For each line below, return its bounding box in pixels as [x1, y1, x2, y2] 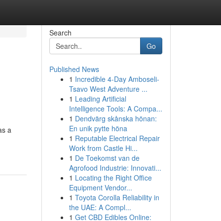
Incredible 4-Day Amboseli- [74, 74, 159, 84]
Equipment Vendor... [69, 183, 132, 192]
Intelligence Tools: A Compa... [69, 104, 162, 113]
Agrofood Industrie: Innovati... [69, 163, 161, 173]
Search [49, 28, 72, 37]
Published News [49, 64, 99, 74]
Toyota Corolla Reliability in [74, 192, 159, 202]
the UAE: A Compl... [69, 202, 131, 212]
